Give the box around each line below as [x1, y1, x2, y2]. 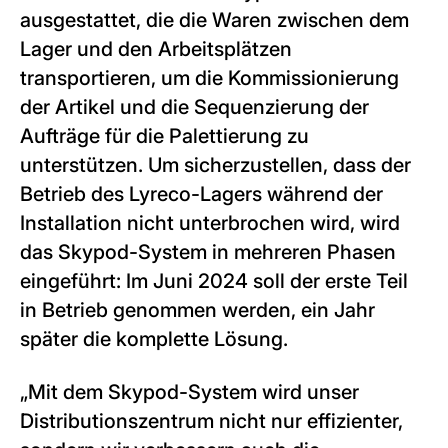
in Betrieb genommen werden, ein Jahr [20, 298, 375, 322]
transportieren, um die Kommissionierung [20, 66, 399, 90]
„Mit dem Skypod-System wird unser [20, 380, 359, 404]
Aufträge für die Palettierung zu [20, 124, 309, 148]
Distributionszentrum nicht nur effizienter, [20, 409, 403, 433]
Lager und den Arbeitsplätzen [20, 37, 292, 61]
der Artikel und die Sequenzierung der [20, 95, 369, 119]
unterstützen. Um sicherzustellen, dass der [20, 153, 411, 177]
